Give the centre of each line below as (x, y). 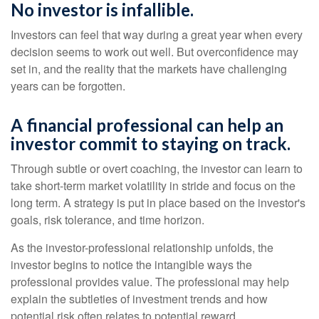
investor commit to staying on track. (151, 143)
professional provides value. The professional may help (150, 282)
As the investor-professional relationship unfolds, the (142, 247)
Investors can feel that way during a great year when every (157, 35)
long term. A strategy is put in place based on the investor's (158, 203)
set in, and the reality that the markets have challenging (149, 69)
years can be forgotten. (68, 86)
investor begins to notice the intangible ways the (131, 265)
